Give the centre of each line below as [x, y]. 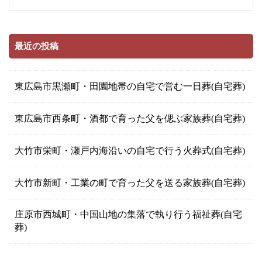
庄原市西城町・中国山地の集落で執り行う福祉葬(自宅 [128, 215]
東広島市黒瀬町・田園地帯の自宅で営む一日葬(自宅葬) [130, 87]
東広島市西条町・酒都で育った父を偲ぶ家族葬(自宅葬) [130, 119]
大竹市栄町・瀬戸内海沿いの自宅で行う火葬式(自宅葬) [130, 151]
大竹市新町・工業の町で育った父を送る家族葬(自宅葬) [130, 183]
